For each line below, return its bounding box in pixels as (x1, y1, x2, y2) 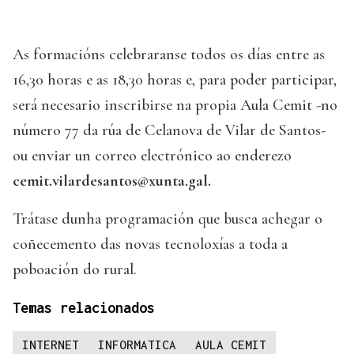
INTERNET (22, 337, 79, 352)
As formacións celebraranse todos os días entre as (13, 45, 325, 65)
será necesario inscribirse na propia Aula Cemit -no (13, 96, 337, 115)
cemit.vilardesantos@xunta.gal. (13, 171, 211, 191)
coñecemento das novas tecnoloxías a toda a (13, 235, 288, 254)
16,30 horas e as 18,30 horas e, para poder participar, (13, 70, 337, 90)
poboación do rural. (13, 260, 137, 280)
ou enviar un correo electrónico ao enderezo (13, 146, 292, 166)
